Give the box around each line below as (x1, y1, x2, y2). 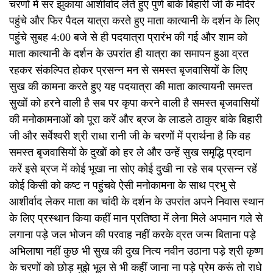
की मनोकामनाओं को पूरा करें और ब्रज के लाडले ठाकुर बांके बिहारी (9, 113, 262, 126)
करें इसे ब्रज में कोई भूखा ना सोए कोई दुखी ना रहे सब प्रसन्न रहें (9, 162, 257, 175)
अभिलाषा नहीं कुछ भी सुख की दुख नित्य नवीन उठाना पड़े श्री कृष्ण (9, 244, 263, 257)
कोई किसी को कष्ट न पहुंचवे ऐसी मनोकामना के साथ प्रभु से (9, 179, 236, 191)
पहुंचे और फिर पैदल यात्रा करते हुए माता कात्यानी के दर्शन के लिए (9, 14, 260, 27)
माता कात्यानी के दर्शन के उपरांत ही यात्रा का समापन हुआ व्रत (9, 47, 249, 60)
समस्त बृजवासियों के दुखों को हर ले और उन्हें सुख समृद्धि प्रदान (9, 146, 251, 158)
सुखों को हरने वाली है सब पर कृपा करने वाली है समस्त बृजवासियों (9, 96, 259, 109)
